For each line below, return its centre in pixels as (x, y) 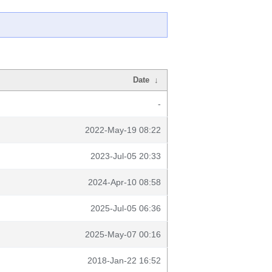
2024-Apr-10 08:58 (124, 182)
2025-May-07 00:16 (123, 234)
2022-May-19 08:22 (123, 130)
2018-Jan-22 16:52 (124, 260)
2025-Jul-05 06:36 (126, 208)
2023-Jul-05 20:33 (126, 156)
